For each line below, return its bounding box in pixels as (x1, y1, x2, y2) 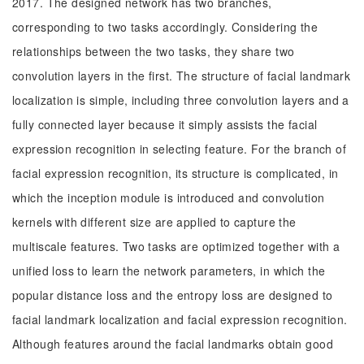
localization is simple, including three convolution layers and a (12, 92, 349, 108)
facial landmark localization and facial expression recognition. (12, 311, 348, 327)
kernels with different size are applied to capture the (12, 214, 297, 230)
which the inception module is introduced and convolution (12, 189, 325, 206)
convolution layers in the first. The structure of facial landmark (12, 67, 351, 84)
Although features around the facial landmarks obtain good (12, 336, 333, 352)
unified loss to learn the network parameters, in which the (12, 262, 326, 279)
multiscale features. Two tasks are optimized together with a (12, 238, 340, 254)
